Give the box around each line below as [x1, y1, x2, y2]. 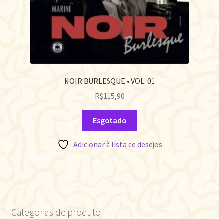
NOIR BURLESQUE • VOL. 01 [64, 75, 155, 86]
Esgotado [92, 115, 127, 126]
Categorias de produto [11, 205, 101, 218]
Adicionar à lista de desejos [73, 139, 162, 150]
